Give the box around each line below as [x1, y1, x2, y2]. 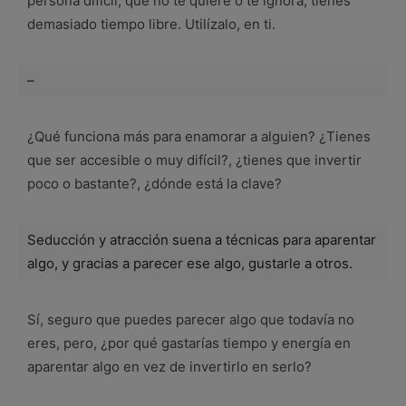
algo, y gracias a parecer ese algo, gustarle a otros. [27, 254, 353, 272]
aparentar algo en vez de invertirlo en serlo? [27, 357, 312, 375]
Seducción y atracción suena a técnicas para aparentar [27, 230, 376, 248]
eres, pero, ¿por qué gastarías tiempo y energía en [27, 333, 351, 352]
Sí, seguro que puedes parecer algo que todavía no [27, 310, 354, 328]
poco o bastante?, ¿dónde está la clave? [27, 174, 282, 192]
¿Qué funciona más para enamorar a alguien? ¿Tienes [27, 127, 371, 145]
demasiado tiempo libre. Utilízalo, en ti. [27, 14, 275, 33]
